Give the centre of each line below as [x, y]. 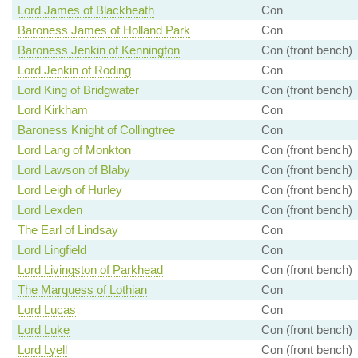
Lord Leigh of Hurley [70, 190]
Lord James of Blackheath [86, 10]
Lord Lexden [50, 210]
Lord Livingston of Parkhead [90, 270]
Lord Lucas [46, 310]
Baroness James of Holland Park [103, 30]
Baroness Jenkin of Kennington [98, 50]
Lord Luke [43, 330]
